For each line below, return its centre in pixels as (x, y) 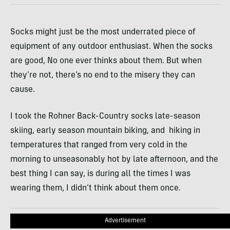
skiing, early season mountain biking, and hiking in (105, 131)
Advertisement (125, 221)
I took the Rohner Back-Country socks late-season (105, 117)
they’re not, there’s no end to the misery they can (103, 76)
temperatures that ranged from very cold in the (99, 146)
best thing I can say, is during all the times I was (100, 174)
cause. (23, 90)
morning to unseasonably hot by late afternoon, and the (114, 160)
